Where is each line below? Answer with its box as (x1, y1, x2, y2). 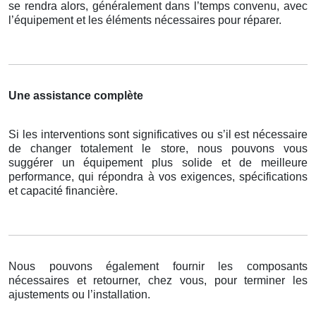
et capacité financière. (8, 185, 118, 197)
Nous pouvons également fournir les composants (8, 260, 308, 273)
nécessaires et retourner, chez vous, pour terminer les (8, 274, 308, 287)
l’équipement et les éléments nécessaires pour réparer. (8, 14, 281, 27)
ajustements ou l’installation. (8, 288, 150, 301)
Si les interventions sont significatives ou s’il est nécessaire (8, 128, 308, 141)
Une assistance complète (8, 90, 143, 102)
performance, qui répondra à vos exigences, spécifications (8, 171, 308, 183)
